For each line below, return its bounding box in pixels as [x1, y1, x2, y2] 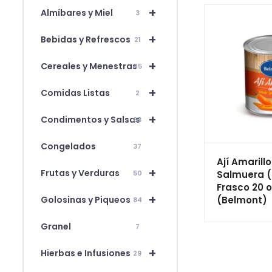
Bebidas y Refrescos [41, 33, 131, 46]
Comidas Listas [41, 86, 110, 99]
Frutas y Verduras [41, 166, 120, 179]
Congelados [41, 140, 96, 152]
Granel [41, 220, 71, 233]
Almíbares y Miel [41, 6, 113, 19]
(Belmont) [217, 193, 267, 206]
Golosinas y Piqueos [41, 193, 131, 206]
